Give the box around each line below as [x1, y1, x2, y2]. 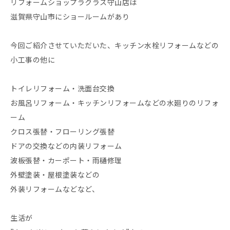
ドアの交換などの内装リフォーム [10, 140, 122, 151]
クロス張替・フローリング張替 [10, 126, 114, 137]
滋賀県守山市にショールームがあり [10, 11, 129, 22]
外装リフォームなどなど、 [10, 183, 99, 194]
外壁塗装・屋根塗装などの [10, 169, 100, 180]
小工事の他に [10, 54, 55, 65]
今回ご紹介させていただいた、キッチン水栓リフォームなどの [10, 40, 219, 50]
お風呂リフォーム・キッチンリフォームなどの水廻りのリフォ [10, 97, 219, 108]
